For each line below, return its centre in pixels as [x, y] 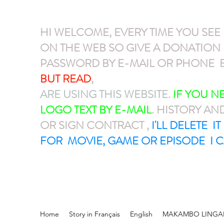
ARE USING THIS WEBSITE [104, 94]
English [141, 214]
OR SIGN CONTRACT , [94, 125]
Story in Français [94, 214]
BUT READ [65, 79]
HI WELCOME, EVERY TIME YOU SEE [131, 32]
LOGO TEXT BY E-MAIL [96, 110]
